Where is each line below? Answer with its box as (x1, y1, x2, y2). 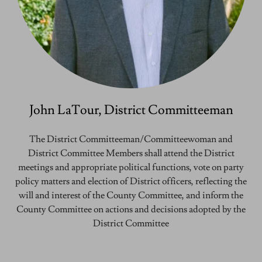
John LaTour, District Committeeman (29, 102, 233, 119)
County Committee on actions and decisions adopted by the (16, 204, 246, 216)
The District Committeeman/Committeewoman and (29, 133, 233, 146)
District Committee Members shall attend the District (27, 147, 235, 160)
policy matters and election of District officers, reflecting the (15, 175, 247, 188)
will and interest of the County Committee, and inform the (19, 189, 243, 202)
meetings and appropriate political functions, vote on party (18, 161, 244, 174)
